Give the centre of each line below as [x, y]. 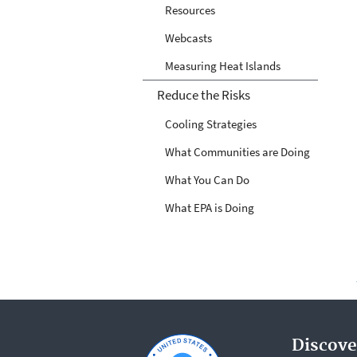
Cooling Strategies [211, 124]
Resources [190, 10]
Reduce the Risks [203, 94]
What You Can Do [207, 179]
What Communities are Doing [237, 151]
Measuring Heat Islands [223, 65]
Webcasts [188, 37]
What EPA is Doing [210, 207]
